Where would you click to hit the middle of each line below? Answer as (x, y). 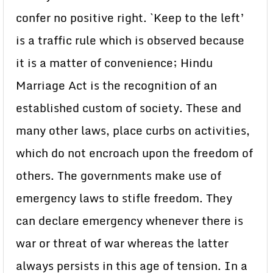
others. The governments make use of (119, 175)
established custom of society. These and (129, 108)
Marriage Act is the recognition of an (116, 85)
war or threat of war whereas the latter (122, 243)
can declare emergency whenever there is (129, 221)
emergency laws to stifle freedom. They (124, 198)
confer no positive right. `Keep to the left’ (130, 18)
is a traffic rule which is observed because (130, 40)
